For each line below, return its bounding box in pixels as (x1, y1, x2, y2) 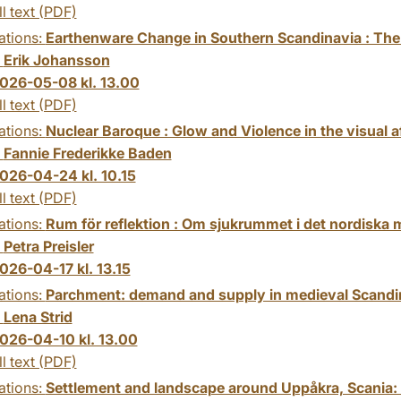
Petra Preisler (3, 236, 94, 255)
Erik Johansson (3, 50, 110, 69)
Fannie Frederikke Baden (3, 143, 172, 162)
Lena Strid (3, 307, 73, 326)
